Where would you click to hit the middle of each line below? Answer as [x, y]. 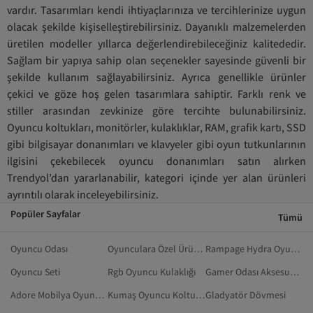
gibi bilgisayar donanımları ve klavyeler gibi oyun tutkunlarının [156, 144]
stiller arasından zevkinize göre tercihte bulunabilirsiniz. [156, 110]
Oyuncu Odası [39, 249]
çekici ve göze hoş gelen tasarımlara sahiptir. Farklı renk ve [156, 94]
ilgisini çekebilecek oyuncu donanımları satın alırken [156, 161]
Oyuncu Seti [35, 272]
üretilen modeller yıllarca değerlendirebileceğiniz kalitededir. [156, 43]
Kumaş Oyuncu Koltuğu [201, 295]
